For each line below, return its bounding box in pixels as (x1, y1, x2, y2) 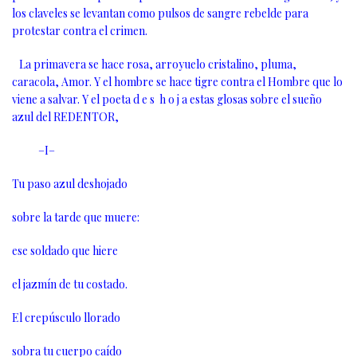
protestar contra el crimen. (12, 23, 147, 39)
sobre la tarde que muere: (12, 210, 139, 226)
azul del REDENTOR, (12, 109, 119, 125)
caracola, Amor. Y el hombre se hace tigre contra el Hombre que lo (12, 74, 343, 90)
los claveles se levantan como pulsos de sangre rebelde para (12, 6, 308, 22)
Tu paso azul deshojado (12, 176, 127, 192)
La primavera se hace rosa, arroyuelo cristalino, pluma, (12, 57, 296, 73)
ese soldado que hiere (12, 243, 118, 259)
